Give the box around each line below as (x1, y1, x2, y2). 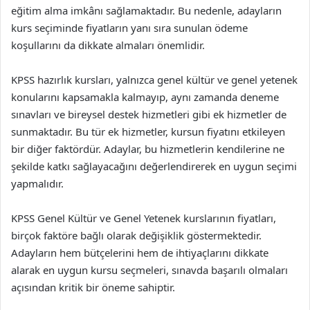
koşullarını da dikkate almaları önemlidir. (11, 38, 205, 52)
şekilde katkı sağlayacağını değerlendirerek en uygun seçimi (11, 159, 297, 173)
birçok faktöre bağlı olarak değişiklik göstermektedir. (11, 228, 262, 242)
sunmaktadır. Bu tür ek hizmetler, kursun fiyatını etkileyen (11, 125, 285, 138)
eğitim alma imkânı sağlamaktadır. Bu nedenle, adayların (11, 3, 282, 17)
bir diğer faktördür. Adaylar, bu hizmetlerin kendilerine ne (11, 142, 284, 156)
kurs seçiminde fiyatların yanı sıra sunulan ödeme (11, 21, 248, 35)
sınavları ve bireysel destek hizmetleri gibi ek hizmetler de (11, 107, 286, 121)
